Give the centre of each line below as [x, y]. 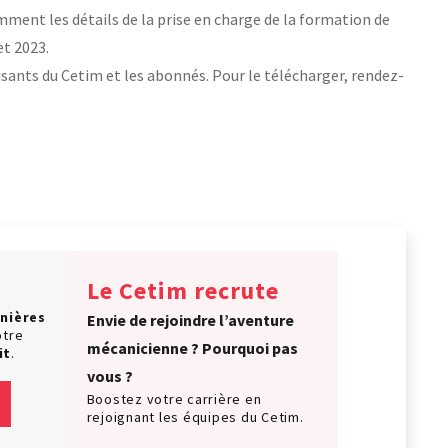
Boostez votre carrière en [174, 398]
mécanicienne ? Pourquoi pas [192, 347]
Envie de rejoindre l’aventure [190, 319]
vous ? [109, 375]
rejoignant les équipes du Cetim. [195, 416]
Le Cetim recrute [182, 290]
